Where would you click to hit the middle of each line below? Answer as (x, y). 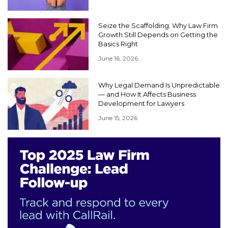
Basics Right (118, 44)
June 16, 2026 (118, 59)
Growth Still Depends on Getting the (158, 35)
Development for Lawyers (141, 104)
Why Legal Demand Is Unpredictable (159, 85)
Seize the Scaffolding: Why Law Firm (158, 26)
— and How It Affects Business (147, 94)
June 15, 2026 (118, 118)
